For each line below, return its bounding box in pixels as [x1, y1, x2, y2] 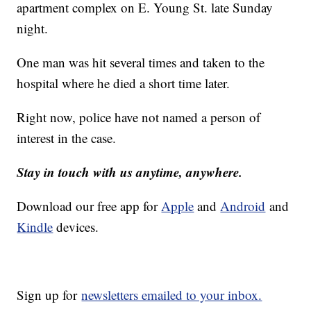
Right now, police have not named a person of [17, 108, 261, 126]
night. [17, 19, 49, 37]
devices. [53, 217, 99, 235]
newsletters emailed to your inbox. [81, 285, 262, 303]
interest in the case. [17, 128, 117, 146]
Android [220, 196, 266, 215]
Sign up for [17, 285, 82, 303]
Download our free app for [17, 196, 162, 215]
